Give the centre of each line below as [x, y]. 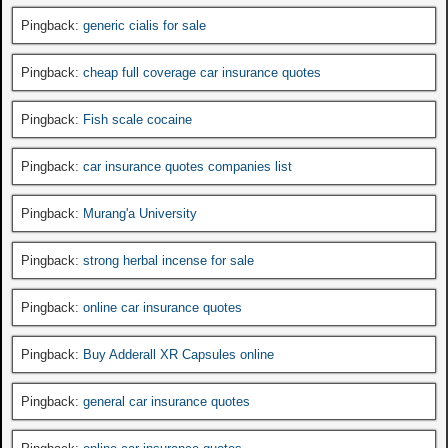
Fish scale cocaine [137, 119]
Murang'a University [140, 213]
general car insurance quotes [166, 401]
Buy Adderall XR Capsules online [178, 354]
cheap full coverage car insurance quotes [202, 72]
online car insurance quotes [162, 307]
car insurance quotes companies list [187, 166]
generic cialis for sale [144, 25]
